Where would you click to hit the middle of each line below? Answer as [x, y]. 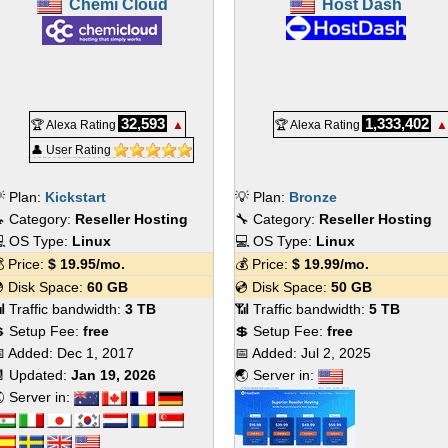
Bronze [313, 197]
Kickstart [76, 197]
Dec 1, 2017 [96, 353]
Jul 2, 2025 [336, 353]
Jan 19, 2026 [114, 375]
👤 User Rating [73, 150]
